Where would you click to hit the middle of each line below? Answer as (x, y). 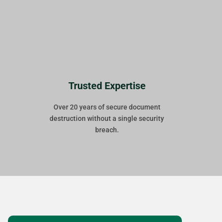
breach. (107, 130)
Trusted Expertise (107, 86)
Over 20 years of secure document (107, 107)
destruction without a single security (107, 119)
